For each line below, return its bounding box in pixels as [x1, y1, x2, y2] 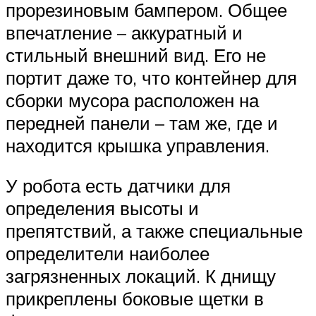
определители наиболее [6, 242, 209, 265]
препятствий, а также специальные [6, 219, 303, 243]
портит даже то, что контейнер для [6, 66, 297, 89]
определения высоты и [6, 197, 199, 220]
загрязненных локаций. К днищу [6, 265, 276, 288]
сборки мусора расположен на [6, 88, 259, 111]
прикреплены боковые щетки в [6, 287, 264, 310]
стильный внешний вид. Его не [6, 43, 266, 66]
